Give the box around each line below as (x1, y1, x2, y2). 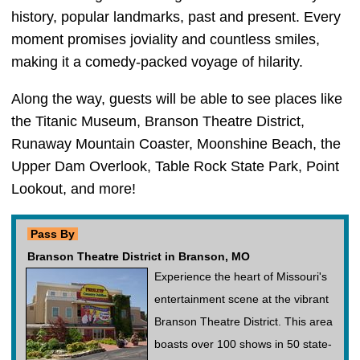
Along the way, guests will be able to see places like (11, 91, 342, 107)
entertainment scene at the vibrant (154, 292, 329, 305)
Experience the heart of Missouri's (154, 270, 327, 283)
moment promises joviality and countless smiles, (11, 31, 320, 47)
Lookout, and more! (11, 181, 140, 197)
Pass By (27, 227, 78, 240)
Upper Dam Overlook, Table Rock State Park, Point (11, 158, 339, 174)
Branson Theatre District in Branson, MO (27, 250, 250, 263)
